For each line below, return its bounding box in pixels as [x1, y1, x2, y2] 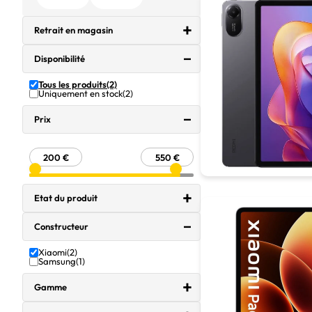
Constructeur [34, 221, 88, 232]
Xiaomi [38, 247, 67, 258]
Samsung [38, 256, 76, 267]
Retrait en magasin [34, 24, 113, 36]
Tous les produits [38, 79, 107, 90]
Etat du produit [34, 192, 97, 203]
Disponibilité [34, 53, 85, 64]
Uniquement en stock [38, 88, 123, 99]
